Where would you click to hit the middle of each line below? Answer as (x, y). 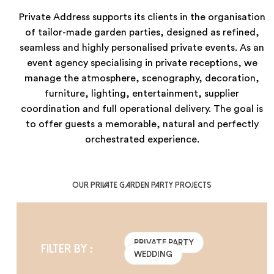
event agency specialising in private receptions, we (142, 63)
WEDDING (153, 252)
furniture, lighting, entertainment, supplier (142, 94)
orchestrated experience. (142, 140)
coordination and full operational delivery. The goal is (142, 109)
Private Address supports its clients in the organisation (142, 17)
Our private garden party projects (142, 183)
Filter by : (66, 246)
